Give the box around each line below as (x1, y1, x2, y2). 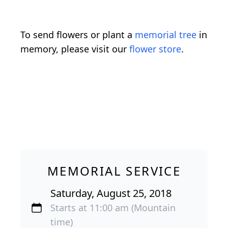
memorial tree (135, 28, 196, 41)
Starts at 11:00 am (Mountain (50, 201, 176, 214)
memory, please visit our (20, 42, 129, 55)
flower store (129, 42, 181, 55)
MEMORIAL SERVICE (47, 162, 181, 179)
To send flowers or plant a (20, 28, 135, 41)
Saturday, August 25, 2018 (50, 186, 172, 200)
